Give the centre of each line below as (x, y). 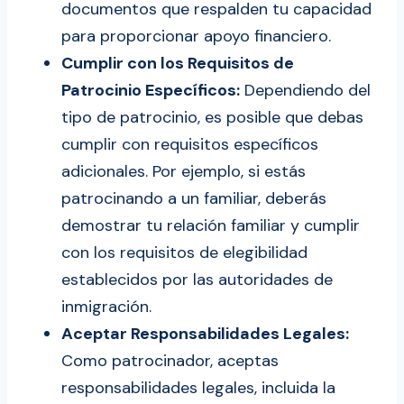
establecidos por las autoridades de (197, 280)
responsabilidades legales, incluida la (198, 388)
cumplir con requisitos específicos (190, 145)
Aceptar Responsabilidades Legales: (205, 334)
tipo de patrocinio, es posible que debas (212, 118)
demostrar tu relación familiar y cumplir (211, 226)
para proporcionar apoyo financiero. (196, 37)
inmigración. (106, 307)
